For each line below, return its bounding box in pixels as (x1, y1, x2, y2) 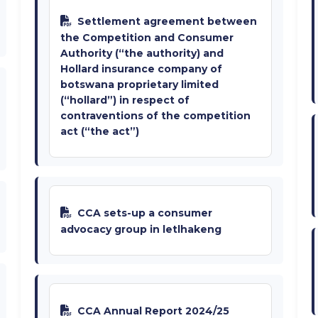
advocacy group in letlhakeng (60, 223, 221, 236)
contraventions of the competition (60, 109, 251, 123)
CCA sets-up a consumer (77, 207, 212, 220)
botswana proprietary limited (60, 78, 219, 92)
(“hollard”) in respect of (60, 94, 190, 107)
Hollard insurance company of (60, 62, 222, 76)
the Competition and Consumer (60, 31, 234, 45)
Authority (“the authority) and (60, 47, 224, 60)
